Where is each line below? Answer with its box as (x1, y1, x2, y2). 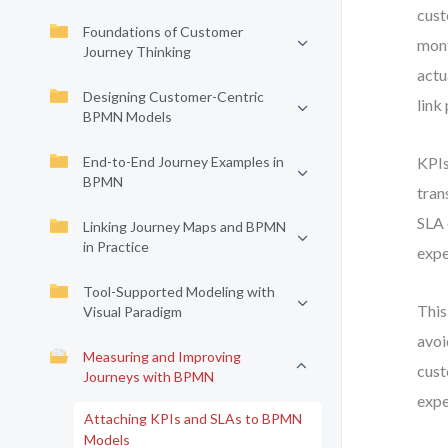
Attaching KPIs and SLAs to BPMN (84, 410, 302, 427)
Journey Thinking (83, 43, 191, 60)
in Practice (83, 238, 149, 255)
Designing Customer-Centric (83, 88, 264, 105)
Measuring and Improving (83, 348, 241, 365)
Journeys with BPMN (83, 368, 214, 385)
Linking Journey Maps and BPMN (83, 218, 286, 235)
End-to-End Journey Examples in (83, 153, 284, 170)
